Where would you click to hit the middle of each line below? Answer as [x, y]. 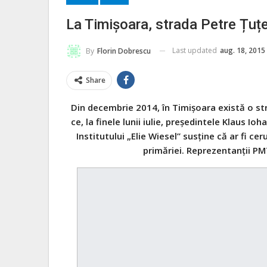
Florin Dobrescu [124, 51]
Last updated [195, 50]
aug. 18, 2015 [243, 50]
